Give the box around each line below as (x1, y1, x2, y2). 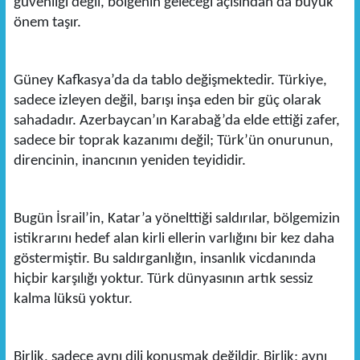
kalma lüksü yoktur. (13, 292, 133, 308)
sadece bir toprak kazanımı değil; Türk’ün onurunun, (13, 133, 333, 149)
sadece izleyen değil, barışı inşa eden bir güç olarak (13, 93, 321, 109)
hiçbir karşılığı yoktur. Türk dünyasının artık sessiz (13, 272, 313, 288)
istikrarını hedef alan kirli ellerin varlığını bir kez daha (13, 231, 334, 247)
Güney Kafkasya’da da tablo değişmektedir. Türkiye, (13, 73, 327, 89)
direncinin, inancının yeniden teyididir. (13, 153, 246, 170)
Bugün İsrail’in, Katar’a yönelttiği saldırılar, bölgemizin (13, 211, 340, 227)
